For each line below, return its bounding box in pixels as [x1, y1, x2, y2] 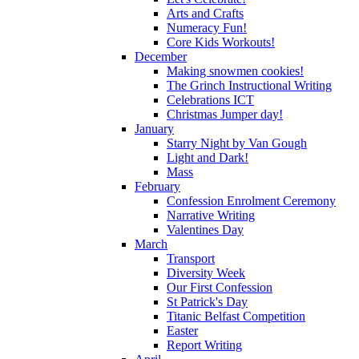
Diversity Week [167, 265, 245, 280]
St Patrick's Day [167, 294, 248, 309]
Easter [167, 323, 198, 337]
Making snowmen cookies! [167, 63, 304, 78]
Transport [167, 251, 215, 265]
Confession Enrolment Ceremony [167, 193, 336, 208]
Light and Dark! [167, 150, 248, 164]
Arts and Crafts [167, 6, 244, 20]
